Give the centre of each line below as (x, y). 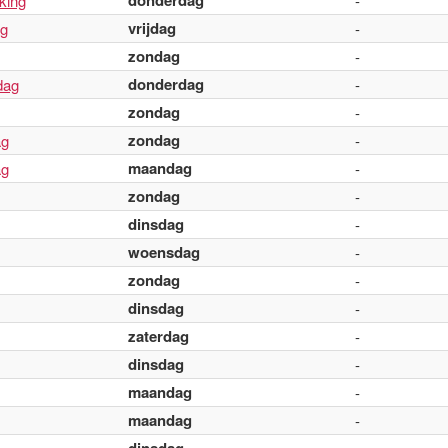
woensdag (164, 252)
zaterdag (158, 336)
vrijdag (152, 28)
